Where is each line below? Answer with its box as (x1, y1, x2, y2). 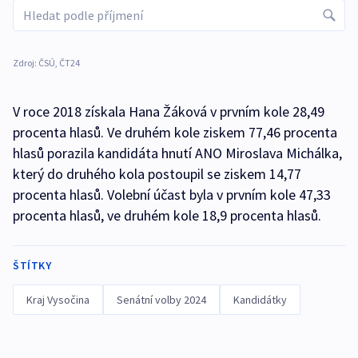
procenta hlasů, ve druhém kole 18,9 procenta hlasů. (13, 206, 321, 225)
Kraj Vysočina (26, 292, 89, 307)
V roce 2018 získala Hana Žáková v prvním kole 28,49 (13, 102, 324, 121)
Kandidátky (233, 292, 287, 307)
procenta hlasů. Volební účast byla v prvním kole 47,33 (13, 185, 331, 204)
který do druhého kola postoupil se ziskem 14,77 (13, 165, 301, 183)
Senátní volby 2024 (117, 292, 206, 307)
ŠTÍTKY (13, 258, 51, 272)
